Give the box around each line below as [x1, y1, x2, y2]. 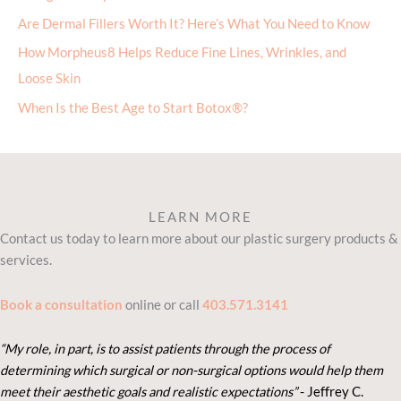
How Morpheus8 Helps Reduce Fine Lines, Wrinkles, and [18, 45, 346, 61]
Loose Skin [18, 71, 81, 87]
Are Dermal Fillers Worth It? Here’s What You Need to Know [18, 15, 370, 31]
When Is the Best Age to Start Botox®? [18, 99, 248, 115]
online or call [123, 296, 202, 312]
